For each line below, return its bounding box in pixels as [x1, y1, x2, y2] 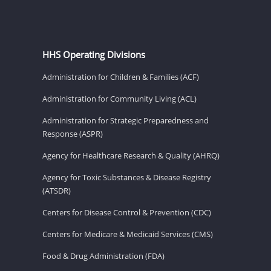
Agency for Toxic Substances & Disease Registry [42, 171, 211, 183]
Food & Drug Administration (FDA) [42, 250, 165, 261]
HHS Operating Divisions [42, 48, 145, 60]
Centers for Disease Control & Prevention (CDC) [42, 206, 211, 218]
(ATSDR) [42, 184, 71, 196]
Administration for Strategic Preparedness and [42, 114, 209, 126]
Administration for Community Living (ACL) [42, 93, 197, 104]
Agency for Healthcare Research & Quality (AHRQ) [42, 149, 220, 161]
